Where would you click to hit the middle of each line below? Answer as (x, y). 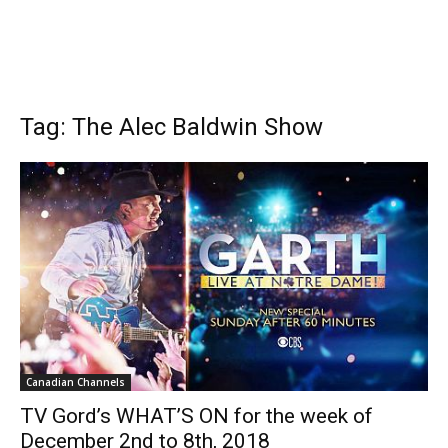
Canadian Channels (75, 382)
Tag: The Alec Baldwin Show (171, 127)
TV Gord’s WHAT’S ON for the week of (196, 416)
